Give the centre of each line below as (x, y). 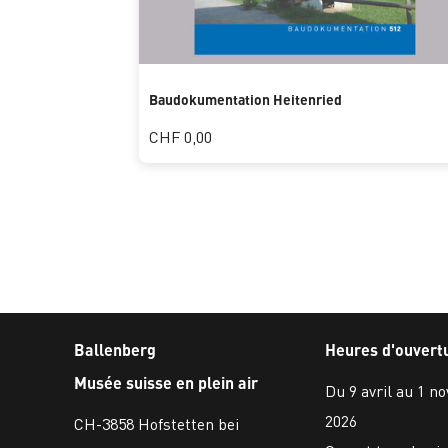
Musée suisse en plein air (166, 382)
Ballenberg (115, 349)
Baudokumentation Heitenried (245, 99)
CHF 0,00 (180, 136)
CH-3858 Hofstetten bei (156, 423)
